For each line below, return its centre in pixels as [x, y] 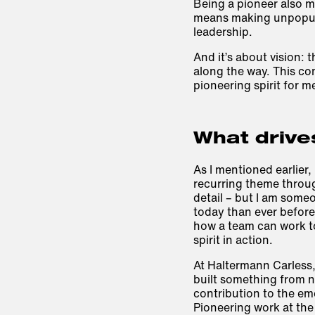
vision [285, 57]
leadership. [223, 31]
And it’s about [231, 57]
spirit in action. [233, 239]
